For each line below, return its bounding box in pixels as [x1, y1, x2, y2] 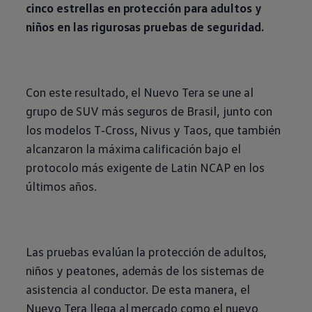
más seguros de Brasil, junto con [98, 103, 272, 119]
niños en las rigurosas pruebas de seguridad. [26, 19, 264, 35]
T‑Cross [93, 122, 134, 138]
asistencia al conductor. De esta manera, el [26, 281, 250, 297]
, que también [208, 122, 281, 138]
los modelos [26, 122, 91, 138]
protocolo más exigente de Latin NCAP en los [26, 159, 265, 175]
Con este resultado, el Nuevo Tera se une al [26, 84, 253, 100]
